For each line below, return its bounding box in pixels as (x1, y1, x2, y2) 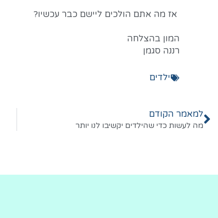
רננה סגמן (143, 45, 180, 56)
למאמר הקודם (149, 109, 203, 120)
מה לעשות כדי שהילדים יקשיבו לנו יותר (75, 121, 203, 131)
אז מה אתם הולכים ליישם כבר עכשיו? (34, 9, 180, 20)
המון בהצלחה (127, 33, 180, 44)
